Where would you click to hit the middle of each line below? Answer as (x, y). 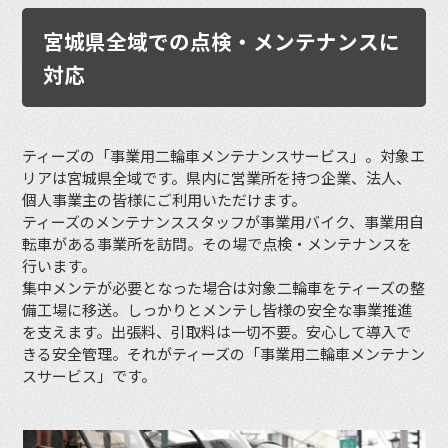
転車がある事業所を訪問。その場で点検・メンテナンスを (217, 243)
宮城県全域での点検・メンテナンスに (222, 40)
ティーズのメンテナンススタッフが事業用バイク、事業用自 (223, 221)
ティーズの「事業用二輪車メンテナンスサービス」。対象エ (224, 155)
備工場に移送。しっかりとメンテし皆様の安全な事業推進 (217, 309)
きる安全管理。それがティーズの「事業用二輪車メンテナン (224, 353)
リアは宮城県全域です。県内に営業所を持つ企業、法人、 (217, 177)
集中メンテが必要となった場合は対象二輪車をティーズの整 (224, 287)
